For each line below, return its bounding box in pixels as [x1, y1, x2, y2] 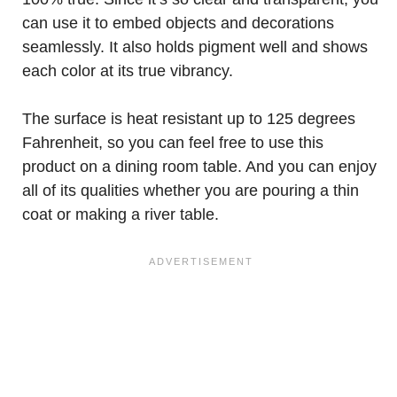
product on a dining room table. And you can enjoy [22, 158, 377, 175]
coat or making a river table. [22, 206, 219, 223]
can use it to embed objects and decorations [22, 14, 334, 32]
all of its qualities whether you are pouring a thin [22, 182, 359, 199]
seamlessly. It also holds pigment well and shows [22, 38, 368, 56]
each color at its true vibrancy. [22, 62, 233, 80]
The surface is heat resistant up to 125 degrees [22, 110, 355, 128]
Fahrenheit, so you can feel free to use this [22, 134, 323, 152]
